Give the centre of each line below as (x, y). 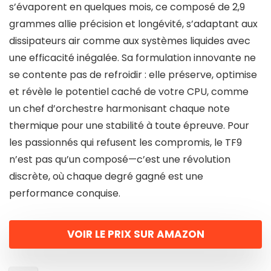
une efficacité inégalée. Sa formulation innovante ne (132, 58)
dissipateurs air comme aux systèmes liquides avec (130, 41)
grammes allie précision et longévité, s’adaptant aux (133, 24)
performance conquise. (65, 194)
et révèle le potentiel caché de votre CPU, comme (129, 92)
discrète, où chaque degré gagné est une (106, 177)
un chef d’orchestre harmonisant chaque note (119, 109)
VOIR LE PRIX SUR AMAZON (135, 234)
